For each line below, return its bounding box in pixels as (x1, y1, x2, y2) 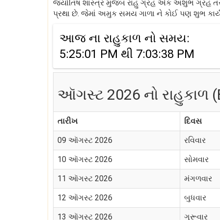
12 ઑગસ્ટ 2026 (57, 193, 112, 202)
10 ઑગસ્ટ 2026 (57, 155, 112, 164)
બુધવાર (184, 193, 206, 202)
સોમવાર (184, 155, 209, 164)
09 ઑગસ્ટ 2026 (57, 136, 112, 145)
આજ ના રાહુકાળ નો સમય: (59, 31, 190, 45)
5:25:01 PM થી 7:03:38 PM (59, 47, 194, 61)
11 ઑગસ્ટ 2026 (57, 174, 112, 183)
